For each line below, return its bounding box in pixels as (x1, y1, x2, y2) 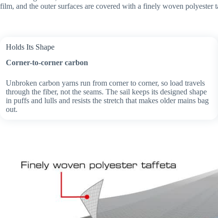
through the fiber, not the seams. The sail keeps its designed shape (6, 88, 207, 96)
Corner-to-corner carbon (6, 58, 88, 67)
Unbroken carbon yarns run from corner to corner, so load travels (6, 79, 205, 88)
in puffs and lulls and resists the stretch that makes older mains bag (6, 96, 209, 105)
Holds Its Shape (6, 42, 54, 51)
